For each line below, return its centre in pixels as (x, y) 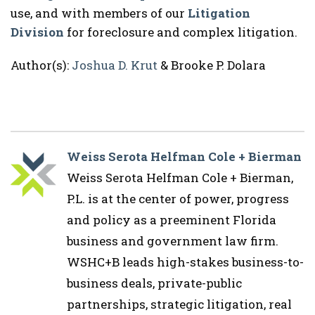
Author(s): (41, 65)
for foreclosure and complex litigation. (182, 32)
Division (37, 32)
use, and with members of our (99, 13)
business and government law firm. (173, 241)
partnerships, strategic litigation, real (179, 304)
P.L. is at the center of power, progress (178, 199)
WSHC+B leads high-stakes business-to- (185, 262)
